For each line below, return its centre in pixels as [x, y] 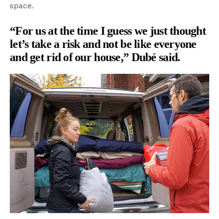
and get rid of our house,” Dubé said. [95, 57]
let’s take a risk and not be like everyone [103, 44]
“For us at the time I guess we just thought [108, 31]
